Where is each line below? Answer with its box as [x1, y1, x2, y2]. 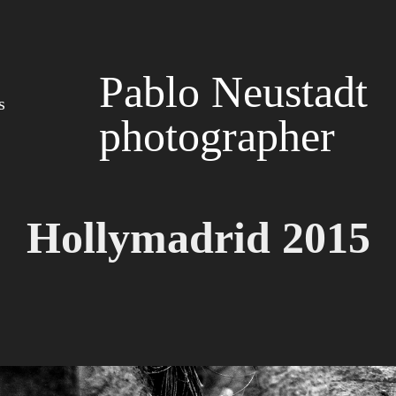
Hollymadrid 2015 [26, 213, 370, 263]
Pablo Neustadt [98, 67, 368, 117]
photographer [98, 111, 335, 161]
